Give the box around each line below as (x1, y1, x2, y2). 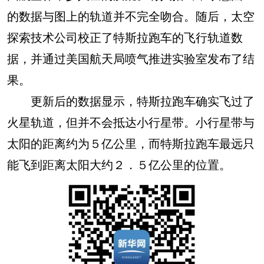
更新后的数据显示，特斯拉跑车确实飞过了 (7, 92, 255, 109)
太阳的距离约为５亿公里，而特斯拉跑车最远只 (7, 134, 255, 151)
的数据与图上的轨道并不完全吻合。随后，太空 (7, 7, 255, 24)
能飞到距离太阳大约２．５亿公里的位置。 (7, 156, 231, 173)
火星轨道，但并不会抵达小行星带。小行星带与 (7, 113, 255, 130)
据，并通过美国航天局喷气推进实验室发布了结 (7, 49, 255, 67)
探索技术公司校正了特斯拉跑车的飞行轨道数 (7, 28, 243, 45)
